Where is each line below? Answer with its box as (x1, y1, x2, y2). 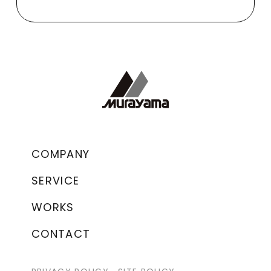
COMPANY (31, 146, 90, 162)
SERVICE (31, 173, 80, 189)
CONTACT (31, 226, 91, 242)
